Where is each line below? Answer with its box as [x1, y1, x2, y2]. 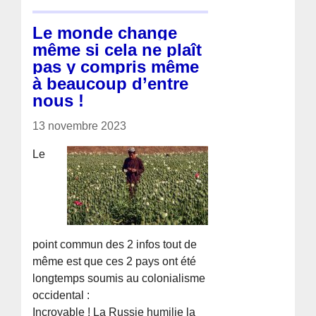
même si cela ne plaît [32, 39, 202, 59]
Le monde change [32, 23, 178, 42]
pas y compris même [32, 56, 200, 76]
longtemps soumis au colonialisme [32, 272, 206, 284]
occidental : [32, 288, 90, 301]
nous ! [32, 90, 85, 110]
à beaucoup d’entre [32, 73, 189, 93]
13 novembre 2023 [32, 119, 127, 132]
